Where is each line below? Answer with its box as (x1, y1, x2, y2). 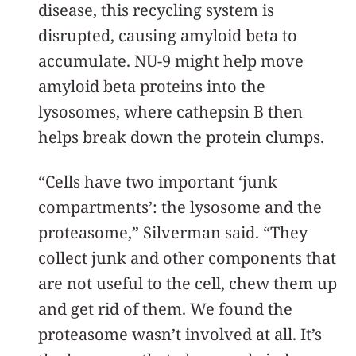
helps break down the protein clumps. (38, 126, 324, 148)
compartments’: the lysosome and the (38, 195, 322, 218)
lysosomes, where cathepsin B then (38, 100, 303, 122)
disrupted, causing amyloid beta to (38, 24, 297, 46)
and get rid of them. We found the (38, 297, 292, 319)
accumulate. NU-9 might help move (38, 49, 304, 72)
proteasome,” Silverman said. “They (38, 221, 308, 243)
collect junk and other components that (38, 246, 336, 269)
